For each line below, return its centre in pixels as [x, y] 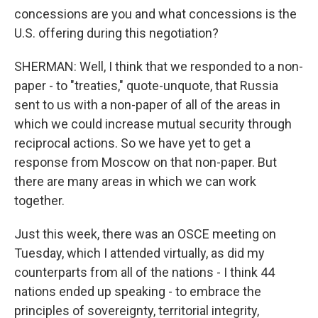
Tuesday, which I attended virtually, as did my [139, 253]
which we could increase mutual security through [153, 124]
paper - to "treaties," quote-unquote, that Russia [146, 86]
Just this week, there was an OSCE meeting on [145, 234]
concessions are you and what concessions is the [155, 14]
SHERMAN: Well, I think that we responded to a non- [159, 66]
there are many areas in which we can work [135, 181]
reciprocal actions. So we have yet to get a [132, 143]
